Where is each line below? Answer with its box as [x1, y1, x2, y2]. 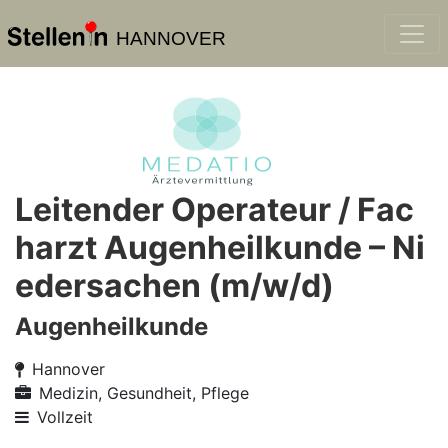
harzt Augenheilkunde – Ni [15, 228, 425, 267]
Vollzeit [37, 407, 93, 427]
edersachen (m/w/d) [15, 266, 334, 305]
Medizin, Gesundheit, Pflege [39, 383, 249, 403]
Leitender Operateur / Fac [15, 190, 414, 229]
